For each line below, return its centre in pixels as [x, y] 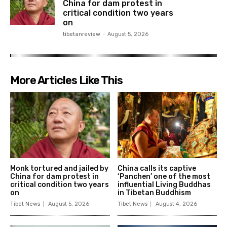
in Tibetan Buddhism [154, 193]
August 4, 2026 [176, 204]
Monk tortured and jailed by [59, 168]
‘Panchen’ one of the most [164, 176]
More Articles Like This [66, 80]
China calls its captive [157, 168]
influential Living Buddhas [164, 184]
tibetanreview [82, 34]
